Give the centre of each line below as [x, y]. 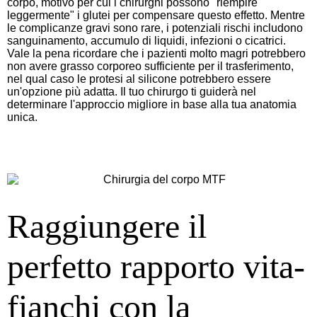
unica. [22, 117]
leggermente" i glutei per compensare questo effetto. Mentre [156, 15]
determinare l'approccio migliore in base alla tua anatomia [152, 104]
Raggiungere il [107, 226]
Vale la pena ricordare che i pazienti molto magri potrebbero [156, 53]
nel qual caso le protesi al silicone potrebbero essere [139, 79]
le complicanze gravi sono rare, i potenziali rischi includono [155, 28]
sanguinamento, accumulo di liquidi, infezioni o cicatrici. [146, 40]
